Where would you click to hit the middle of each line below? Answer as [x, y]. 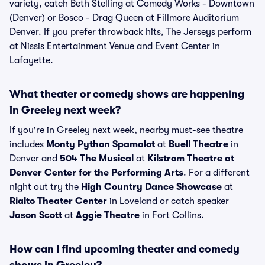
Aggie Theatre [108, 215]
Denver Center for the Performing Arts [96, 173]
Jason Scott [36, 215]
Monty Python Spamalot [101, 144]
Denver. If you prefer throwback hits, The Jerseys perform [130, 32]
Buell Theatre [198, 144]
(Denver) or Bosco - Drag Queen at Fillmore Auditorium [124, 18]
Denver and [35, 159]
